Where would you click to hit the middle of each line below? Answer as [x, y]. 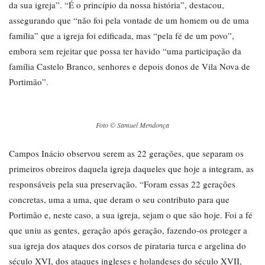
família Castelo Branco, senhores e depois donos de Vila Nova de [130, 67]
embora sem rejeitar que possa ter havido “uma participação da [125, 51]
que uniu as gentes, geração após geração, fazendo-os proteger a [128, 230]
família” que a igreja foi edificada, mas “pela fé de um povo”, [122, 36]
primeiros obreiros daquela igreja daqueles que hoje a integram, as [131, 169]
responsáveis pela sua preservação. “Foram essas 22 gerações [122, 184]
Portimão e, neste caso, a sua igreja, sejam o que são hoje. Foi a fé [131, 215]
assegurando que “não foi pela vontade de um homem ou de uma [129, 20]
